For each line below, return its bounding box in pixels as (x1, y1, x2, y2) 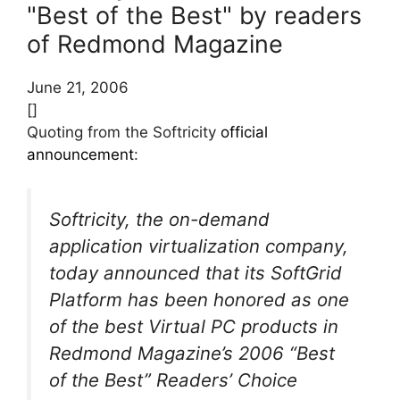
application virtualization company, (49, 235, 348, 258)
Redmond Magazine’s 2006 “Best (49, 342, 335, 365)
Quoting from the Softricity (27, 122, 221, 141)
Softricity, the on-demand (49, 208, 270, 231)
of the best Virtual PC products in (49, 315, 338, 338)
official (221, 122, 268, 141)
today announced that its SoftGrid (49, 262, 342, 285)
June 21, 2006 (27, 78, 129, 96)
